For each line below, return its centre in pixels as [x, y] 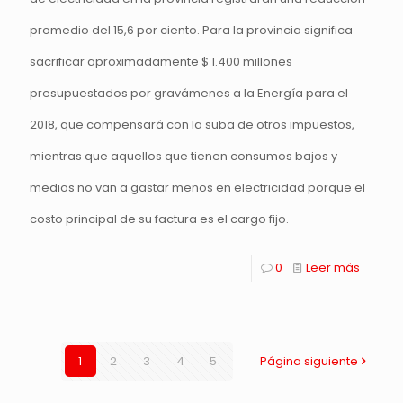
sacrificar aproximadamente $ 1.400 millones [161, 62]
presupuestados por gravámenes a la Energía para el [189, 93]
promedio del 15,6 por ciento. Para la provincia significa [191, 30]
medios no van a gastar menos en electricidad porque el [197, 188]
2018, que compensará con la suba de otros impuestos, [192, 125]
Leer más [333, 268]
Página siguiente [309, 361]
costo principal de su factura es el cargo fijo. [159, 219]
